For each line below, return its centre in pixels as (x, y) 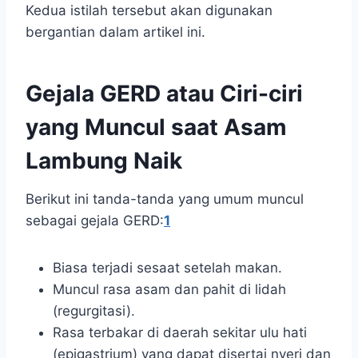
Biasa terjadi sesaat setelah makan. (167, 268)
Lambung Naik (104, 161)
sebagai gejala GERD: (95, 221)
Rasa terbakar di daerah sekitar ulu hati (180, 333)
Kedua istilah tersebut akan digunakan (149, 11)
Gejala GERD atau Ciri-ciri (164, 94)
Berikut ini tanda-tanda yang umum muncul (165, 199)
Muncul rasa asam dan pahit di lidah (169, 290)
